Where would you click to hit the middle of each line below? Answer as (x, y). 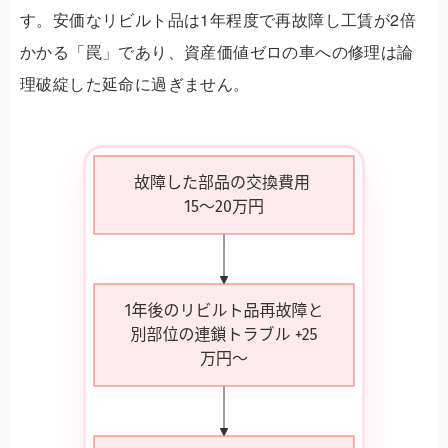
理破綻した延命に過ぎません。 (135, 84)
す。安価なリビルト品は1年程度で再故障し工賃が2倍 (218, 20)
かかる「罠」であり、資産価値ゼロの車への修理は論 (217, 52)
